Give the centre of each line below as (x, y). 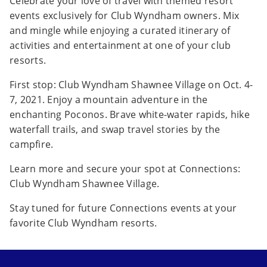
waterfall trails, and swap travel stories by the (115, 130)
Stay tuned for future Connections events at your (123, 208)
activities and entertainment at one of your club (120, 46)
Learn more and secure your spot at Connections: (125, 169)
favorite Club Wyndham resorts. (83, 223)
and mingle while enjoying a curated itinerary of (120, 31)
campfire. (32, 145)
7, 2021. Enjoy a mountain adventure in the (109, 100)
